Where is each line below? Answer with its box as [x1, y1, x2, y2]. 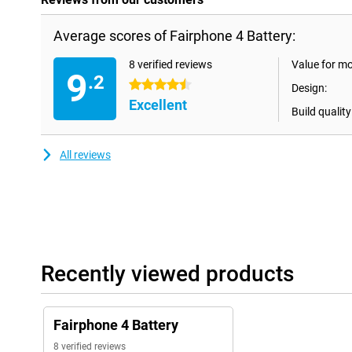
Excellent [129, 97, 187, 114]
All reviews [60, 148, 111, 162]
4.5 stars [129, 79, 172, 92]
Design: [291, 82, 327, 95]
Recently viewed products [41, 261, 294, 288]
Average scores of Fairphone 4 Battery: [53, 27, 295, 45]
